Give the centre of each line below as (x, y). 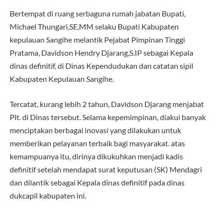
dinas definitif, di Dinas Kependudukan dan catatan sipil (101, 66)
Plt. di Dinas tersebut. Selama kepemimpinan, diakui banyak (108, 117)
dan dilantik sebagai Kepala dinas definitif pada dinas (97, 182)
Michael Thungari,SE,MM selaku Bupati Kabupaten (94, 27)
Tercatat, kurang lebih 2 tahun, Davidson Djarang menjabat (107, 104)
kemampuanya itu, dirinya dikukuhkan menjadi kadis (96, 156)
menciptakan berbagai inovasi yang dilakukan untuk (95, 130)
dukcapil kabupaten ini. (48, 195)
